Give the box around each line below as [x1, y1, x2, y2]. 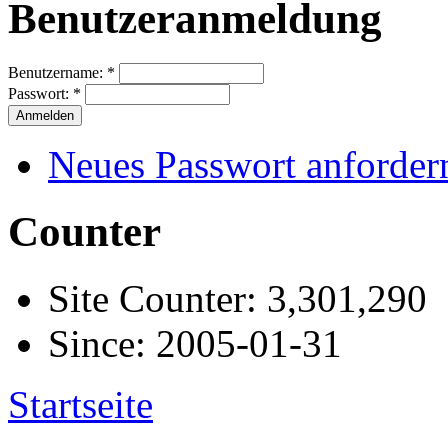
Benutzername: [8, 64, 107, 82]
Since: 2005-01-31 [48, 322, 342, 366]
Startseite [8, 383, 153, 427]
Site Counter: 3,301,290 [48, 277, 427, 321]
